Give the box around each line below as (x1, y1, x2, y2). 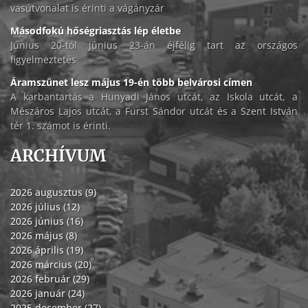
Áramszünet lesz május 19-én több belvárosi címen (10, 76, 252, 89)
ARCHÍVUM (10, 145, 106, 167)
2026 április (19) (10, 243, 83, 257)
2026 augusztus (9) (10, 186, 96, 199)
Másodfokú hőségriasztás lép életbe (10, 24, 181, 38)
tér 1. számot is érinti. (10, 119, 111, 133)
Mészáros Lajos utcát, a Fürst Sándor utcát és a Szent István (10, 104, 298, 118)
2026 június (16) (10, 214, 83, 228)
